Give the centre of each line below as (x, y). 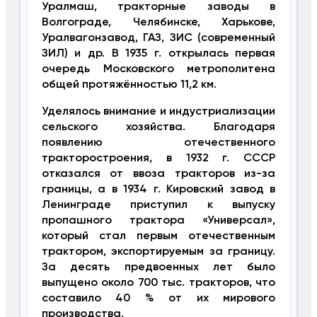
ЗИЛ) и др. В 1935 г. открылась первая (158, 54)
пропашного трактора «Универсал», (158, 221)
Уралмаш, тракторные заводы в (158, 7)
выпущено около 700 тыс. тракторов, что (158, 283)
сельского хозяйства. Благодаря (158, 128)
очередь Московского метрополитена (158, 70)
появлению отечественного (158, 143)
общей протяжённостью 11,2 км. (129, 85)
